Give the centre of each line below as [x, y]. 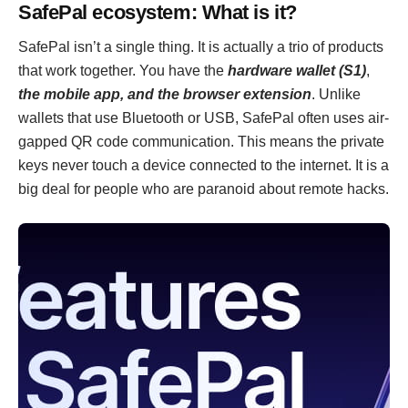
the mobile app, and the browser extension [165, 94]
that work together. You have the [123, 71]
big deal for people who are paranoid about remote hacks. [204, 189]
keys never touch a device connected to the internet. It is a [204, 165]
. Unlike [336, 94]
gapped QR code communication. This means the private [201, 142]
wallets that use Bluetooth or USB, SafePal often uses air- [204, 118]
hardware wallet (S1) [297, 71]
